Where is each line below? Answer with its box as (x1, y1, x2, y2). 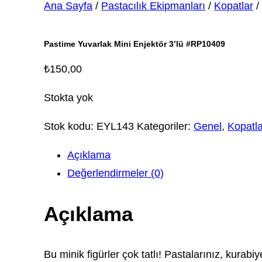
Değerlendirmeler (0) (67, 167, 164, 179)
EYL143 (96, 120, 135, 132)
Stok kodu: (44, 120, 97, 132)
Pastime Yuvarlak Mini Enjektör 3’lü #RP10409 (44, 39, 226, 49)
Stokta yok (44, 91, 94, 104)
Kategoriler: (137, 120, 194, 132)
